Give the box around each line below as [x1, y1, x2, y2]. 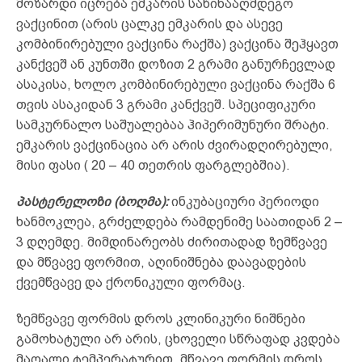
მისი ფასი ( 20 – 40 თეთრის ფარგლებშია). [16, 158, 290, 172]
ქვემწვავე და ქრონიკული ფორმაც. [16, 275, 246, 289]
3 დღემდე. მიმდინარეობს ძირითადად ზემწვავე [16, 234, 327, 249]
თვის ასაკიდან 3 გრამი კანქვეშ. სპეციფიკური [16, 97, 316, 112]
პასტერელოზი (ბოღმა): [16, 194, 171, 208]
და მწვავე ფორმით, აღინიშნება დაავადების [16, 255, 306, 269]
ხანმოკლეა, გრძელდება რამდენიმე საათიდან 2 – [16, 214, 343, 229]
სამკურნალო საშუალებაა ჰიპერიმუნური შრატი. [16, 117, 330, 132]
